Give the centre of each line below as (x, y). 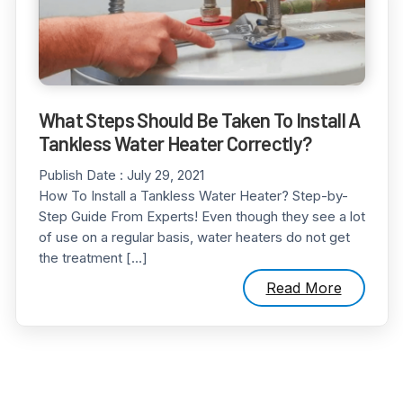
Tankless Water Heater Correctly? (175, 143)
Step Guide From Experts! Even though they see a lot (201, 216)
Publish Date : (82, 175)
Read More (304, 287)
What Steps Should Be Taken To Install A (199, 119)
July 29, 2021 (165, 175)
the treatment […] (93, 257)
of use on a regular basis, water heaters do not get (194, 237)
